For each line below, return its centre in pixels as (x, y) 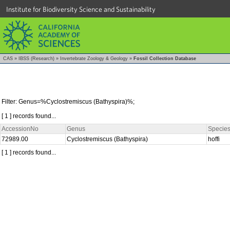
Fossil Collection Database (165, 59)
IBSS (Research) (36, 59)
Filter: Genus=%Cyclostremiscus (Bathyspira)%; (68, 101)
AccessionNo (20, 129)
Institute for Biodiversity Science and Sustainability (81, 9)
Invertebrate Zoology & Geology (94, 59)
